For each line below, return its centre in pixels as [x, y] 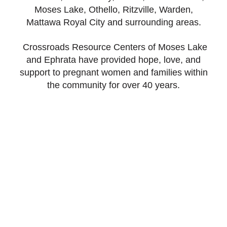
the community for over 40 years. [113, 85]
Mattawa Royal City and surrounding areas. [113, 23]
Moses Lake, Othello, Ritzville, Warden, [113, 10]
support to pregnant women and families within [113, 73]
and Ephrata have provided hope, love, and [113, 60]
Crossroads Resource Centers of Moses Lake [113, 47]
